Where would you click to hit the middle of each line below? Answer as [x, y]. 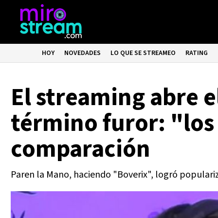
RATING [197, 53]
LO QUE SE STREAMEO [143, 53]
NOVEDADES [83, 53]
